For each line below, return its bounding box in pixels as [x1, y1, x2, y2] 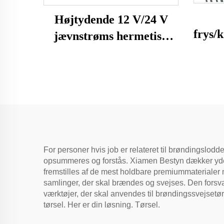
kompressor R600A [61, 45, 160, 59]
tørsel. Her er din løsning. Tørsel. [43, 200, 160, 209]
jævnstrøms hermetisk [54, 29, 168, 42]
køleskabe [85, 78, 136, 92]
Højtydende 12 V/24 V [54, 12, 168, 26]
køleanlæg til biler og [56, 62, 165, 75]
